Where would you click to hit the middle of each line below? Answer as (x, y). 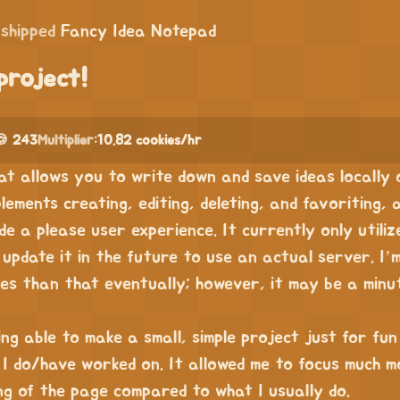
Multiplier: (67, 140)
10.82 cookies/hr (150, 140)
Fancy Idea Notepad (138, 31)
